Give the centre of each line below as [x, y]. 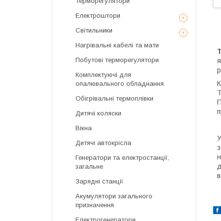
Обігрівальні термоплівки [114, 98]
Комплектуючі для [103, 75]
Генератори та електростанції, [122, 158]
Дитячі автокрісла [103, 143]
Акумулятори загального [114, 196]
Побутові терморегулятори [117, 60]
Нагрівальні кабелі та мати [117, 45]
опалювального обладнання [120, 84]
